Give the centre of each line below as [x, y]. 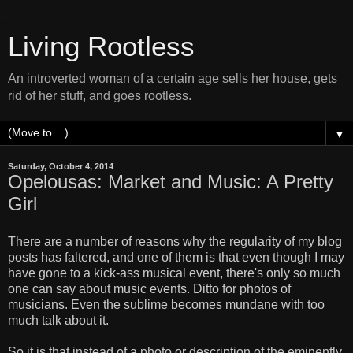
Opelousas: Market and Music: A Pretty [171, 182]
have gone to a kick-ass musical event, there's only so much [174, 273]
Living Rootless [101, 46]
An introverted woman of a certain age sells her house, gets [173, 78]
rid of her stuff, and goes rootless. [100, 96]
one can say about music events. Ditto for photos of [149, 288]
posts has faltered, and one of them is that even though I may [176, 257]
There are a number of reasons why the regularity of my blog [175, 241]
